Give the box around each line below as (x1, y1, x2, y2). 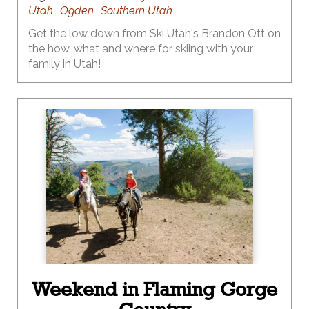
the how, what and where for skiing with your (28, 42, 253, 55)
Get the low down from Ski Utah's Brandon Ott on (28, 27, 281, 40)
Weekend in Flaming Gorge (32, 279, 277, 300)
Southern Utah (101, 4, 172, 17)
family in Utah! (28, 57, 101, 70)
